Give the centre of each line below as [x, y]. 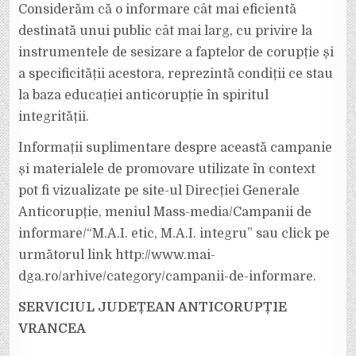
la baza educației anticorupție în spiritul [144, 95]
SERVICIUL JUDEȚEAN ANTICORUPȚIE [153, 308]
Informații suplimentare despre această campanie [176, 148]
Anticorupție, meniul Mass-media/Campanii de [165, 212]
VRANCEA [52, 329]
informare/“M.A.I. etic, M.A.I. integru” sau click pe [174, 234]
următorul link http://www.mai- [117, 255]
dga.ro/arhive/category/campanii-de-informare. [168, 277]
